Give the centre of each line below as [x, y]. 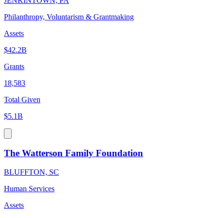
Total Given [22, 100]
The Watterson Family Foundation [73, 153]
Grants [14, 67]
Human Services [29, 188]
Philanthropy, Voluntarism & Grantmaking [69, 17]
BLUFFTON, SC [31, 172]
